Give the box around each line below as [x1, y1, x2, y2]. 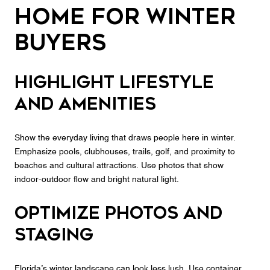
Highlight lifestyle [14, 72, 214, 93]
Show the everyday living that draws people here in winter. [14, 133, 236, 142]
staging [14, 225, 93, 245]
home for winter [14, 4, 236, 30]
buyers [14, 30, 106, 55]
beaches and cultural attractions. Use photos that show [14, 161, 224, 170]
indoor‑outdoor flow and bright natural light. [14, 175, 179, 184]
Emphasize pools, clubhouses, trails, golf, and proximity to [14, 147, 235, 156]
